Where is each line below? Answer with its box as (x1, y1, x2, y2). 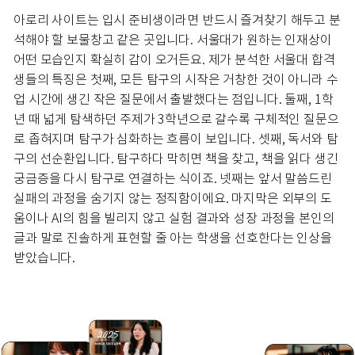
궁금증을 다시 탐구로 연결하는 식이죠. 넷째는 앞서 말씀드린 (13, 170, 332, 186)
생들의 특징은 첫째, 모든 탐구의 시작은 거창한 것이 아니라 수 (13, 71, 338, 87)
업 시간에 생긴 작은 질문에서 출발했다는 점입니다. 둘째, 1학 (13, 91, 334, 107)
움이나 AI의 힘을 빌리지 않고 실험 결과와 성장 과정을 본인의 (13, 210, 334, 226)
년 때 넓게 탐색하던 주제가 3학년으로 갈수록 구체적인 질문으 (13, 111, 339, 127)
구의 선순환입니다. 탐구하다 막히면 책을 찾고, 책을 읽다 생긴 (13, 151, 338, 166)
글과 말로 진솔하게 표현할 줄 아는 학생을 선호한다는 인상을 (13, 230, 332, 246)
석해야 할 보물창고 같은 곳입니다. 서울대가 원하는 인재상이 (13, 32, 332, 48)
